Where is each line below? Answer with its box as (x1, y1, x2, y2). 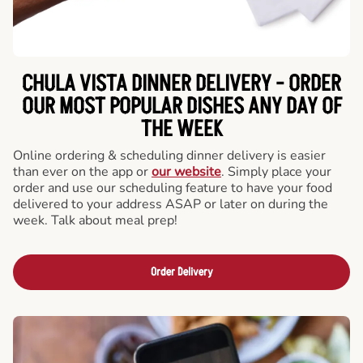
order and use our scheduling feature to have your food (13, 179, 332, 198)
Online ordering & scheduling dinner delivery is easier (13, 147, 326, 165)
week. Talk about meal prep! (13, 211, 177, 230)
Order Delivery (150, 264, 213, 280)
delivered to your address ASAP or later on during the (13, 195, 328, 214)
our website (152, 163, 221, 181)
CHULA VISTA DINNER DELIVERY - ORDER (22, 69, 341, 100)
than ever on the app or (13, 163, 152, 181)
